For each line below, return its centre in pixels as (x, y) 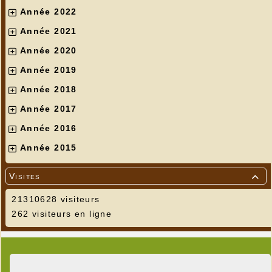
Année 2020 (48, 51)
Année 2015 (48, 148)
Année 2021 (48, 31)
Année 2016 (48, 128)
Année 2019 (48, 70)
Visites (25, 176)
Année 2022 (48, 12)
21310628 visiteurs (54, 199)
